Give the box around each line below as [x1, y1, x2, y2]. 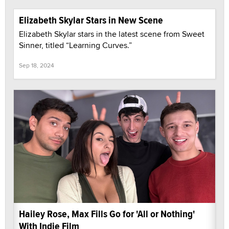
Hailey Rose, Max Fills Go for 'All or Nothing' [19, 207, 195, 222]
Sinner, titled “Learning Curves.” [19, 39, 132, 51]
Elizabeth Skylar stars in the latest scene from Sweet [19, 28, 204, 40]
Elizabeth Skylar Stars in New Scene [19, 12, 163, 28]
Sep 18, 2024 [19, 60, 54, 70]
